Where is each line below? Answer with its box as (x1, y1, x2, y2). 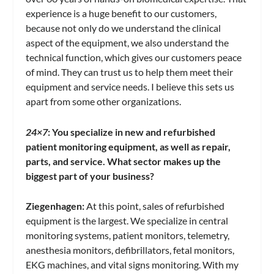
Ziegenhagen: (26, 200, 85, 212)
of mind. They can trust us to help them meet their (26, 66, 234, 78)
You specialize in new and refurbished (52, 125, 216, 138)
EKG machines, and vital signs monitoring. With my (26, 259, 239, 271)
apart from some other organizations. (26, 95, 182, 108)
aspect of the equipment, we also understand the (26, 37, 229, 49)
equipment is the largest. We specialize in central (26, 215, 229, 227)
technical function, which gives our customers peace (26, 51, 242, 64)
